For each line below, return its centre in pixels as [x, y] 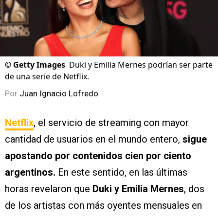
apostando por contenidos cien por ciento [98, 156]
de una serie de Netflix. [47, 77]
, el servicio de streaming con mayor [111, 123]
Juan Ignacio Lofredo [59, 94]
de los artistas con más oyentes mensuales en [103, 206]
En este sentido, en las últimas [121, 173]
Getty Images [39, 65]
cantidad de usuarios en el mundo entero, [94, 139]
